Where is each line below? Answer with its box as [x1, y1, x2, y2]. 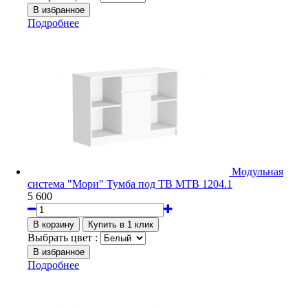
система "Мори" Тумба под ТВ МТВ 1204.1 [27, 177, 232, 190]
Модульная [232, 165, 283, 177]
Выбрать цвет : [27, 231, 98, 243]
